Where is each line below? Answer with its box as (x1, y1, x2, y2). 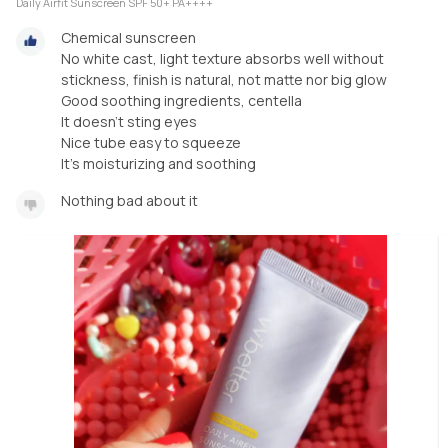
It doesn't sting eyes (61, 111, 197, 131)
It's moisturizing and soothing (61, 153, 256, 173)
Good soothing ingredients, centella (61, 90, 302, 110)
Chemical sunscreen (61, 27, 196, 47)
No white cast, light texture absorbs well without (61, 48, 384, 68)
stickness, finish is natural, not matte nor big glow (61, 69, 387, 89)
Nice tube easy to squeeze (61, 132, 241, 152)
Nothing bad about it (61, 190, 198, 210)
